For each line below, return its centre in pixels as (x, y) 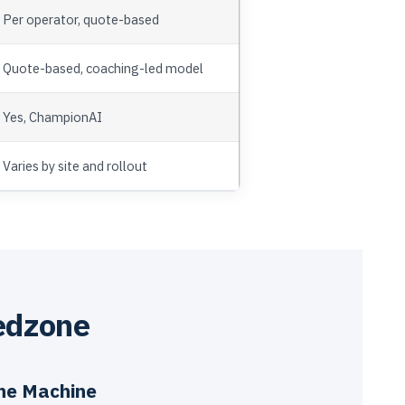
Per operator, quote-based (81, 19)
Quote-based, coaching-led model (103, 68)
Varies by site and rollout (75, 165)
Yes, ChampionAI (52, 117)
